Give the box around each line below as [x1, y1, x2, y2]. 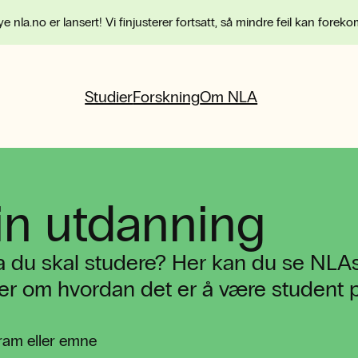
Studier [85, 86, 133, 106]
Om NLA [200, 86, 258, 106]
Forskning [133, 86, 201, 106]
